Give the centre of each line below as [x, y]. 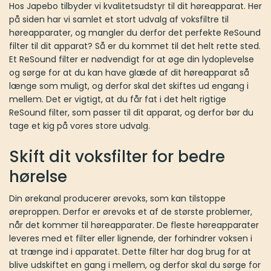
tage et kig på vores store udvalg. [80, 126]
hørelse [38, 176]
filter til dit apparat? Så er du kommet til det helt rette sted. [135, 46]
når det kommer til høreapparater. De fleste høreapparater [134, 225]
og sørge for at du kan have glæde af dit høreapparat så [129, 72]
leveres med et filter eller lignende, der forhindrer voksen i [131, 238]
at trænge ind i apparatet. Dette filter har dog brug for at [130, 251]
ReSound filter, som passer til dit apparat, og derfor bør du [131, 112]
